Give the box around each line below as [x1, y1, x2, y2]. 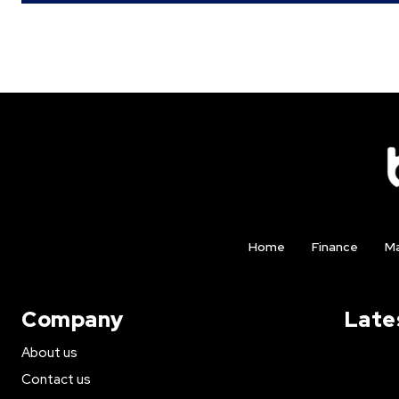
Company [21, 305, 124, 333]
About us [21, 343, 77, 362]
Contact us [21, 370, 91, 388]
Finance [311, 238, 358, 255]
